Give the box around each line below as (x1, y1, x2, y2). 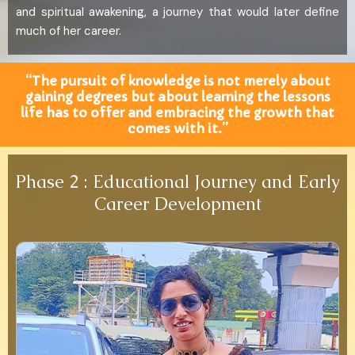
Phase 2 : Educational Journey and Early (15, 170, 340, 194)
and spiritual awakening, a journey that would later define (16, 4, 339, 21)
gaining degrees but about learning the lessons (25, 88, 330, 105)
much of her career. (16, 23, 121, 40)
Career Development (94, 193, 261, 216)
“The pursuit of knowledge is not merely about (25, 72, 330, 89)
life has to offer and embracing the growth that (21, 104, 334, 120)
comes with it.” (127, 120, 228, 136)
